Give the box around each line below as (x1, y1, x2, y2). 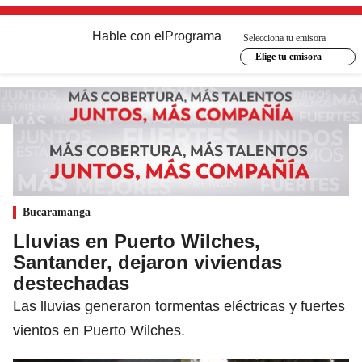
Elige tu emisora (255, 51, 322, 62)
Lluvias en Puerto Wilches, (13, 229, 260, 252)
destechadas (13, 271, 129, 294)
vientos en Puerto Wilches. (13, 322, 185, 339)
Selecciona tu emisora (243, 32, 326, 44)
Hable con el (92, 29, 165, 43)
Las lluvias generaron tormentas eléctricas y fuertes (13, 297, 345, 314)
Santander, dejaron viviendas (13, 250, 282, 273)
